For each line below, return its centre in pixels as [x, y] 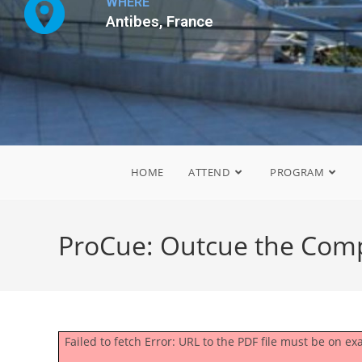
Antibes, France [160, 22]
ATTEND [209, 172]
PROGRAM [297, 172]
